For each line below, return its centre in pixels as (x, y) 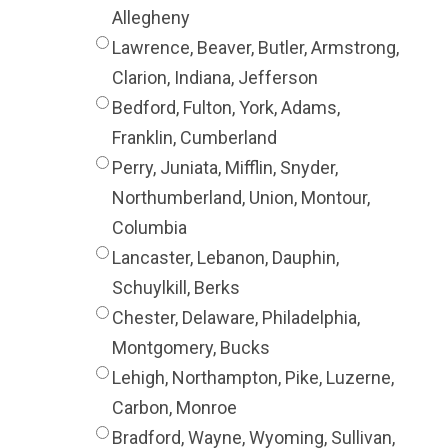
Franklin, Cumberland (194, 137)
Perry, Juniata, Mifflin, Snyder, (224, 167)
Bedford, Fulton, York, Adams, (225, 107)
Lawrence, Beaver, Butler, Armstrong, (255, 47)
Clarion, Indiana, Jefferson (214, 77)
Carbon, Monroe (174, 407)
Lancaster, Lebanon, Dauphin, (225, 257)
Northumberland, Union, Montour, (240, 197)
